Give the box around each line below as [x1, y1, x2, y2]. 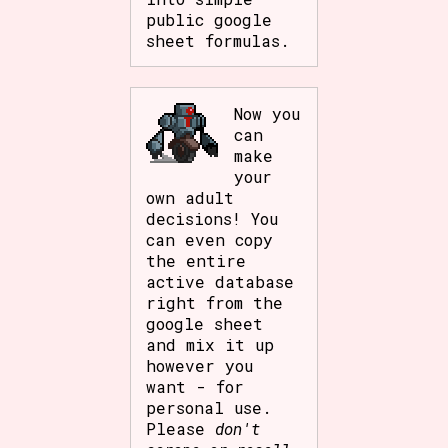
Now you [234, 102, 301, 124]
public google [146, 8, 273, 30]
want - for [146, 375, 245, 397]
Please [146, 417, 216, 439]
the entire [146, 249, 247, 271]
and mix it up [146, 333, 275, 355]
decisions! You [146, 207, 279, 229]
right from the [146, 291, 284, 313]
